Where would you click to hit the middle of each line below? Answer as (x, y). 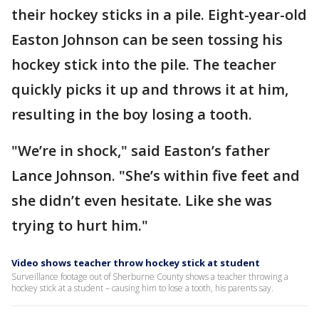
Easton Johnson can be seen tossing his (147, 40)
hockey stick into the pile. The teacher (144, 65)
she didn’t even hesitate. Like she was (142, 201)
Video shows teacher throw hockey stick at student (136, 263)
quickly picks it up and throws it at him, (150, 90)
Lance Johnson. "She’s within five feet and (156, 176)
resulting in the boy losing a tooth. (132, 115)
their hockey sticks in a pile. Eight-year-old (159, 15)
